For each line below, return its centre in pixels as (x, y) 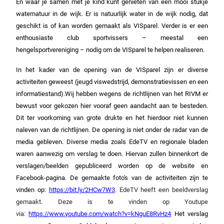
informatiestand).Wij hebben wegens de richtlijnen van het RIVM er (112, 93)
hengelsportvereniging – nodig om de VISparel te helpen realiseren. (110, 49)
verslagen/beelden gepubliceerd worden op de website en (112, 165)
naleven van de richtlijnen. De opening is (74, 129)
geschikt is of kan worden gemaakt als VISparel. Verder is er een (112, 25)
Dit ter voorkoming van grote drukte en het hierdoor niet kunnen (112, 117)
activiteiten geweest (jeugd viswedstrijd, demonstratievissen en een (112, 81)
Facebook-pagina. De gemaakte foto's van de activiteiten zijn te (112, 177)
